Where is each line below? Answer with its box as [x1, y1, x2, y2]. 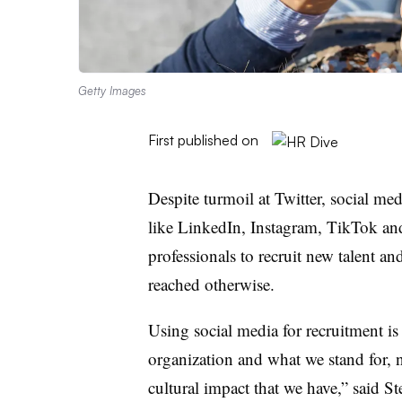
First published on [147, 130, 258, 149]
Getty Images [78, 83, 146, 98]
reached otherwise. [147, 272, 275, 295]
